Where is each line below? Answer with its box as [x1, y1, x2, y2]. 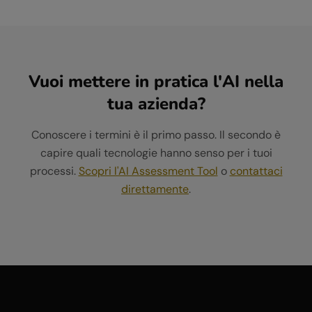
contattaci [229, 164, 283, 178]
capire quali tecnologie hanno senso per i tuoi [40, 146, 272, 160]
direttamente [121, 182, 189, 196]
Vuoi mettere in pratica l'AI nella [29, 70, 283, 93]
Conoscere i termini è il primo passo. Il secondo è [31, 127, 281, 142]
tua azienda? [107, 93, 205, 115]
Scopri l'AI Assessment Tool [78, 164, 218, 178]
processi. [29, 164, 76, 178]
